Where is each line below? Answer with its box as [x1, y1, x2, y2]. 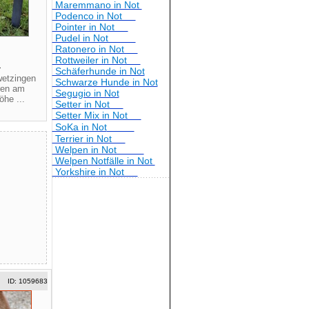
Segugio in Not [52, 88, 119, 99]
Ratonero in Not [52, 43, 138, 54]
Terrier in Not [52, 133, 126, 144]
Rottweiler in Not [52, 54, 141, 66]
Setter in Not [52, 99, 123, 110]
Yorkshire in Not [52, 166, 138, 177]
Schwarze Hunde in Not [52, 77, 158, 88]
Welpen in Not [52, 144, 144, 155]
